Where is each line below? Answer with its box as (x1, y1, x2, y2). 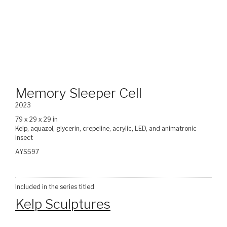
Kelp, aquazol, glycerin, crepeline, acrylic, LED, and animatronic (15, 125, 197, 133)
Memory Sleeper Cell (15, 85, 142, 101)
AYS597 (15, 148, 39, 156)
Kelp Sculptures (15, 196, 110, 212)
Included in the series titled (15, 183, 94, 191)
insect (15, 134, 33, 142)
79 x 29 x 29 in (15, 116, 58, 124)
